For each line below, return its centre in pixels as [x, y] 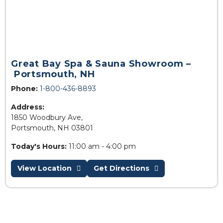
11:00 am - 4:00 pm [101, 146]
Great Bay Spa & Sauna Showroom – [101, 63]
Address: [28, 107]
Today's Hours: [39, 146]
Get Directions [121, 168]
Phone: [24, 88]
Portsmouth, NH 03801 [52, 128]
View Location [45, 168]
